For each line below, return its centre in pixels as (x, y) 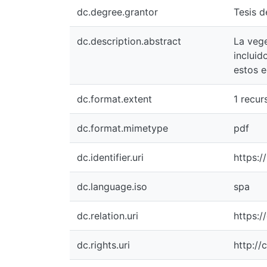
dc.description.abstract (129, 41)
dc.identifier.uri (110, 157)
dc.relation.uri (108, 216)
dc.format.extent (114, 99)
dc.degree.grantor (117, 12)
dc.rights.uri (103, 245)
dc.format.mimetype (122, 128)
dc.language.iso (112, 187)
